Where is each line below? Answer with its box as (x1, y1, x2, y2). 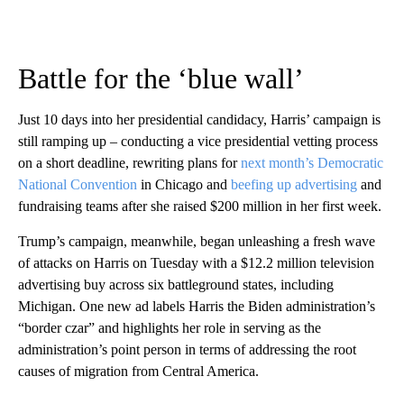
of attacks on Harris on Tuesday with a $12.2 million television (18, 255, 374, 271)
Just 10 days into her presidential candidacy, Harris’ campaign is (18, 112, 381, 128)
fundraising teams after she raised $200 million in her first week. (18, 198, 381, 215)
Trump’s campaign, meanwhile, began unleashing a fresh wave (18, 234, 375, 250)
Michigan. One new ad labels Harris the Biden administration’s (18, 298, 375, 315)
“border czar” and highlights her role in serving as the (18, 320, 321, 336)
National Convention (18, 177, 137, 193)
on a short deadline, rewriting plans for (18, 155, 241, 171)
